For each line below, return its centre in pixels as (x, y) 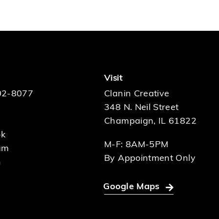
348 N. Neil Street (142, 108)
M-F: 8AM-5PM (136, 145)
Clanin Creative (137, 94)
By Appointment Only (150, 159)
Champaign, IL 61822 (150, 121)
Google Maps (131, 187)
